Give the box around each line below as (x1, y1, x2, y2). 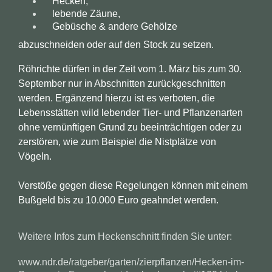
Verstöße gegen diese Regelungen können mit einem (18, 180, 248, 191)
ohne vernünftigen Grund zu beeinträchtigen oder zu (18, 122, 242, 133)
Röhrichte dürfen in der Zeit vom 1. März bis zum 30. (18, 64, 242, 75)
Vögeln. (18, 151, 54, 162)
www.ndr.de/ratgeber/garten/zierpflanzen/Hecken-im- (18, 257, 244, 268)
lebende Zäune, (52, 8, 123, 19)
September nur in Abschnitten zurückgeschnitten (18, 78, 226, 89)
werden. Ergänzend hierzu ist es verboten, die (18, 93, 215, 104)
